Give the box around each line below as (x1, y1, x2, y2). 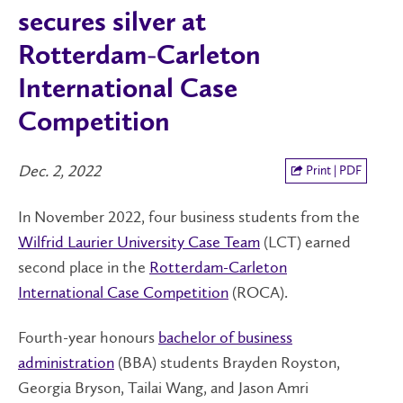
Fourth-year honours (18, 327, 158, 347)
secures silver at (18, 9, 206, 38)
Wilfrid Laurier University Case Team (18, 231, 260, 252)
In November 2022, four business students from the (18, 206, 360, 227)
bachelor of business (158, 327, 292, 347)
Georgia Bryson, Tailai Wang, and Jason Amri (18, 378, 309, 398)
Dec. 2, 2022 (18, 161, 101, 181)
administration (18, 353, 114, 372)
